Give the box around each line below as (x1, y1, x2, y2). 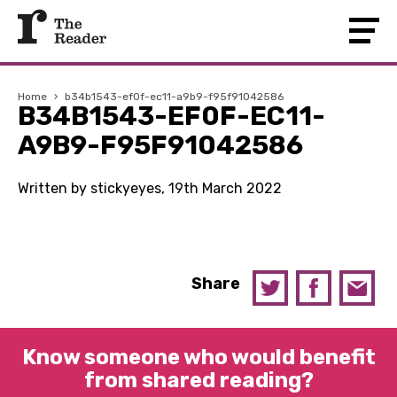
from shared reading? (83, 368, 314, 393)
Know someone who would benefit (21, 345, 376, 370)
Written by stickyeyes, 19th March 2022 (18, 180, 282, 197)
